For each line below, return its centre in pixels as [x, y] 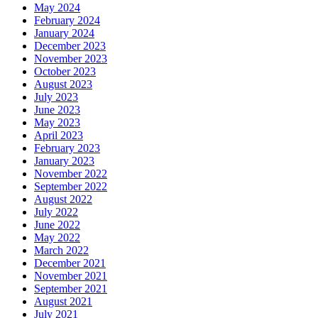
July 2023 [56, 97]
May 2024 [57, 8]
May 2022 [57, 238]
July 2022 [56, 212]
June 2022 [57, 225]
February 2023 [67, 148]
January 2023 [64, 161]
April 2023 [59, 136]
